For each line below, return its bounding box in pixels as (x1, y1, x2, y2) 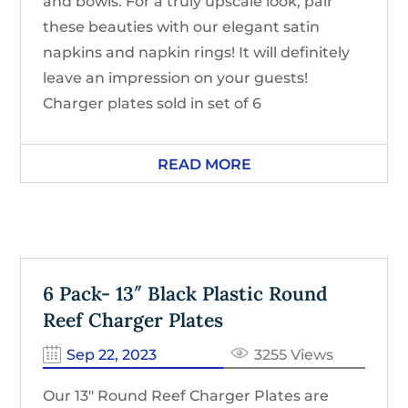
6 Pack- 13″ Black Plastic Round (43, 280, 329, 306)
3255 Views (254, 345, 334, 363)
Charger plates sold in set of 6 (43, 94, 262, 112)
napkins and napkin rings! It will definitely (43, 43, 351, 61)
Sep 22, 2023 (66, 345, 158, 363)
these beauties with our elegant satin (43, 17, 321, 36)
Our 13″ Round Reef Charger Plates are (43, 386, 330, 404)
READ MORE (157, 155, 251, 173)
